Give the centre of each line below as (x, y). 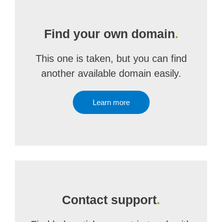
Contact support (109, 200)
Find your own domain (109, 34)
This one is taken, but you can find (111, 58)
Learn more (111, 102)
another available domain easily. (111, 73)
